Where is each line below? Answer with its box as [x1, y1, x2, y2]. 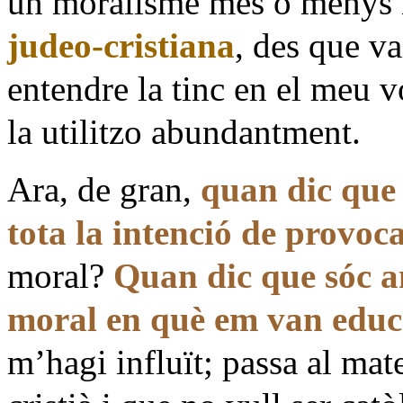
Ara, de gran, [7, 169, 201, 209]
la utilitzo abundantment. [7, 112, 361, 151]
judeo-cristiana [7, 25, 235, 65]
